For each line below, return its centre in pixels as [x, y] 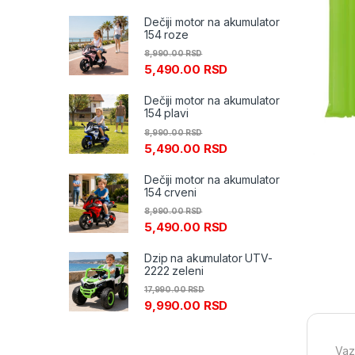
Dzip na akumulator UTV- [208, 258]
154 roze [166, 35]
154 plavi [166, 113]
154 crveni [170, 192]
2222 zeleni [174, 270]
